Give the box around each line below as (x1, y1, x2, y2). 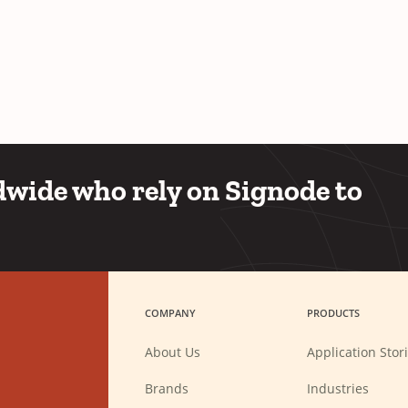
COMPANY (145, 306, 196, 321)
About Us (145, 343, 200, 362)
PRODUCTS (306, 306, 360, 321)
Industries (306, 380, 369, 398)
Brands (145, 380, 189, 398)
